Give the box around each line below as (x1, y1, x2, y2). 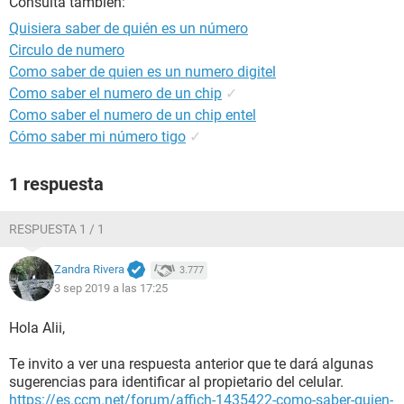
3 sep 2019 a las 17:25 (54, 280, 168, 295)
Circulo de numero (9, 41, 124, 59)
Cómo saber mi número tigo (9, 128, 186, 145)
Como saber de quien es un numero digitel (9, 63, 276, 80)
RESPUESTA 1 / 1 (9, 222, 105, 236)
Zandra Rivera (54, 262, 124, 277)
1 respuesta (9, 173, 104, 195)
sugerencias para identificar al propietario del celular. (9, 373, 344, 390)
